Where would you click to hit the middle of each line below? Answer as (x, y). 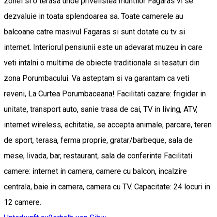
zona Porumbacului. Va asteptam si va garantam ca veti (97, 78)
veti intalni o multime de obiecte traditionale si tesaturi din (102, 62)
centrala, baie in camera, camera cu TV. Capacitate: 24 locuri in (107, 186)
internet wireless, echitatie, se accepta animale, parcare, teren (108, 124)
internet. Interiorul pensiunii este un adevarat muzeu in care (103, 47)
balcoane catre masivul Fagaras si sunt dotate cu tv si (94, 31)
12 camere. (23, 202)
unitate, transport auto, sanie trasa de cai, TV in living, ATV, (101, 109)
